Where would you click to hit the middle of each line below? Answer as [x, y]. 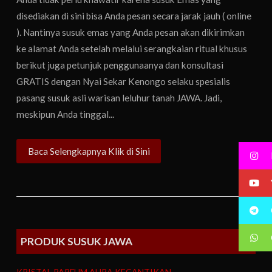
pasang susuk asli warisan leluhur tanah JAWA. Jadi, [119, 97]
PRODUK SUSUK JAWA [77, 242]
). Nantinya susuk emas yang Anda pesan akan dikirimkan [131, 32]
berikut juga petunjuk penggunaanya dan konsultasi [120, 65]
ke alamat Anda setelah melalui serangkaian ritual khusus [132, 48]
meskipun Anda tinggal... [66, 114]
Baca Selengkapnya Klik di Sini [89, 151]
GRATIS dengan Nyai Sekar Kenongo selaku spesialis [124, 81]
